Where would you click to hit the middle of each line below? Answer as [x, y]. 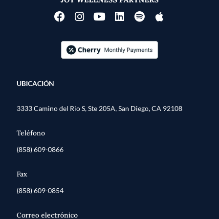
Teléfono [31, 133]
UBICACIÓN [35, 84]
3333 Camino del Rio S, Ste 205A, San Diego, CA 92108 [99, 108]
